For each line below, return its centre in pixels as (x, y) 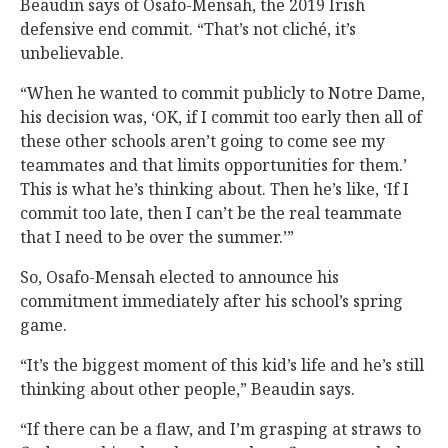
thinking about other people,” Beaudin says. (187, 389)
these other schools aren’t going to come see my (202, 141)
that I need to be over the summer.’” (157, 237)
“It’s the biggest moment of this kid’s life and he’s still (222, 365)
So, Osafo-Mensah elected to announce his (179, 277)
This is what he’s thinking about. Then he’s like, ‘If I (214, 189)
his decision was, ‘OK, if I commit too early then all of (221, 117)
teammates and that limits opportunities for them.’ (213, 165)
